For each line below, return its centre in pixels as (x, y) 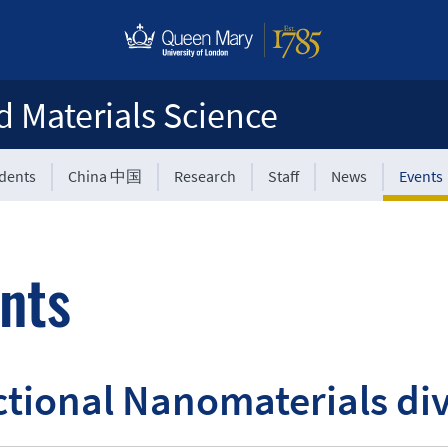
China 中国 (105, 176)
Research (205, 176)
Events (421, 176)
